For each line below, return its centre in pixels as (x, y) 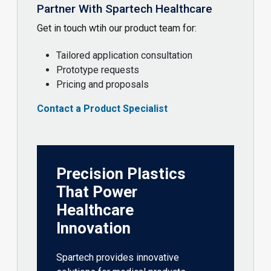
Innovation (93, 228)
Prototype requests (98, 70)
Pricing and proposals (103, 84)
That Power (97, 191)
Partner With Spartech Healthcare (125, 8)
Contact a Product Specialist (102, 108)
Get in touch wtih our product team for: (117, 28)
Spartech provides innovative (118, 258)
